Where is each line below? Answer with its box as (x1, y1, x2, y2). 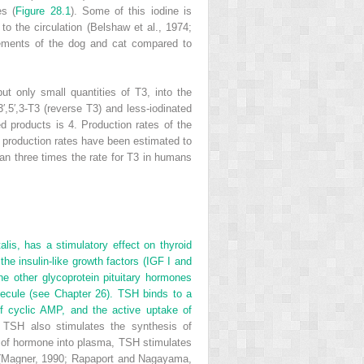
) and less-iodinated (98, 102, 192, 115)
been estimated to (107, 134, 192, 147)
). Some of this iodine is (70, 4, 193, 17)
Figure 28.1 (15, 4, 71, 17)
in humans (139, 150, 193, 163)
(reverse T (40, 102, 93, 115)
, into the (147, 85, 193, 98)
